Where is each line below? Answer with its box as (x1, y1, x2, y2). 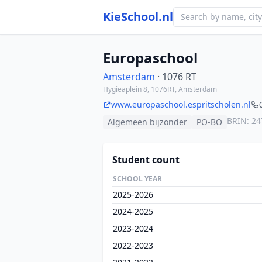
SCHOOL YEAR (113, 174, 162, 184)
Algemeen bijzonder (108, 116, 187, 127)
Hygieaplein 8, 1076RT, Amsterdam (103, 84, 217, 94)
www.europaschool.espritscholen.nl (111, 99, 251, 110)
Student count (112, 153, 180, 166)
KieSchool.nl (103, 9, 173, 25)
